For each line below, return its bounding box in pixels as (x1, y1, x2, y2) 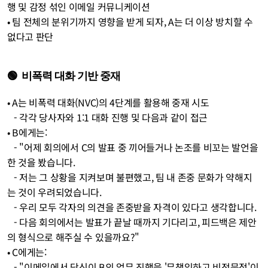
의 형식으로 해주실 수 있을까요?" (7, 230, 139, 244)
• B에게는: (7, 125, 50, 139)
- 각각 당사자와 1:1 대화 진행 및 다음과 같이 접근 (14, 110, 208, 124)
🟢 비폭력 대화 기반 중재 (7, 69, 121, 82)
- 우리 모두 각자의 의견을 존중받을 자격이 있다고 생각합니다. (14, 200, 259, 214)
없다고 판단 (7, 29, 54, 44)
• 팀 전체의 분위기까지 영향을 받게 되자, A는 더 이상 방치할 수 (7, 14, 253, 29)
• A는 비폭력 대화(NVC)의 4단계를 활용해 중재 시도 (7, 95, 209, 109)
